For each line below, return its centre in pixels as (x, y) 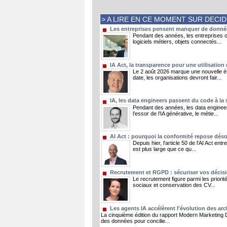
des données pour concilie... (135, 221)
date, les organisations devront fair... (177, 77)
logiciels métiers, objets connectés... (177, 42)
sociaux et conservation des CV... (174, 185)
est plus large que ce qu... (164, 149)
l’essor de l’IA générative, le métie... (176, 113)
